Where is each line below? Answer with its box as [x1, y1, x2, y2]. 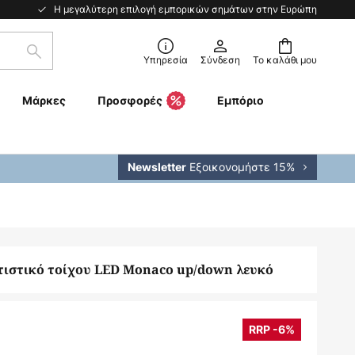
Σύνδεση [200, 53, 240, 67]
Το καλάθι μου [253, 53, 317, 67]
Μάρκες [21, 94, 66, 107]
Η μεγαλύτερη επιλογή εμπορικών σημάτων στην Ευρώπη [54, 2, 317, 16]
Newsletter [128, 160, 186, 174]
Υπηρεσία [143, 53, 188, 67]
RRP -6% [249, 323, 295, 336]
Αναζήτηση [32, 51, 98, 69]
